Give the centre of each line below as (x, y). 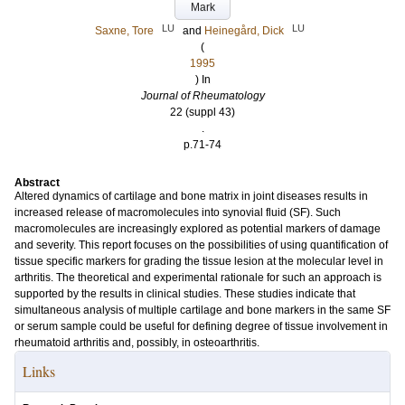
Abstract (37, 183)
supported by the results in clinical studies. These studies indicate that (185, 294)
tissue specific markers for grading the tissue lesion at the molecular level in (199, 261)
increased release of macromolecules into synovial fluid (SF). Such (178, 212)
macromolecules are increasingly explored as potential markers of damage (198, 229)
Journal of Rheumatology (202, 96)
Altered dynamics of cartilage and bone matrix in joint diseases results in (191, 196)
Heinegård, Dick (244, 31)
